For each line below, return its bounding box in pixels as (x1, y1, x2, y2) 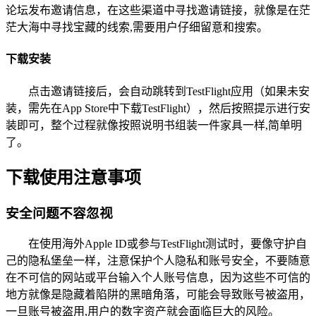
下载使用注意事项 (6, 168, 141, 187)
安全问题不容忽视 (6, 205, 113, 221)
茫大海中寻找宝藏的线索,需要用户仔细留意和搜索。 (6, 21, 268, 34)
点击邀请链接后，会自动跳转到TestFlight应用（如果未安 (28, 85, 310, 97)
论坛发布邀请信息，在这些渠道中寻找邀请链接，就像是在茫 (6, 4, 310, 17)
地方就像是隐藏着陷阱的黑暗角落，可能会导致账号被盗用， (6, 288, 310, 301)
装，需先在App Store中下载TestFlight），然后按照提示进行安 (6, 102, 310, 114)
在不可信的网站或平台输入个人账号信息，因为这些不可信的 (6, 272, 310, 284)
